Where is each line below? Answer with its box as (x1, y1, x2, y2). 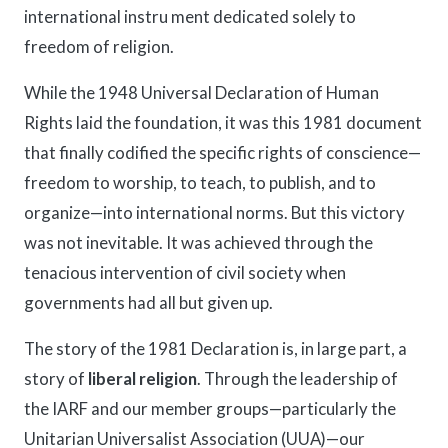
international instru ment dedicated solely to (24, 6, 356, 27)
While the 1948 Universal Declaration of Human (24, 82, 379, 103)
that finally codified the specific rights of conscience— (24, 142, 421, 163)
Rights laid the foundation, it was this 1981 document (24, 112, 422, 133)
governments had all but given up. (24, 292, 273, 313)
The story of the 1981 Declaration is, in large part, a (24, 338, 407, 359)
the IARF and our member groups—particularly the (24, 398, 396, 419)
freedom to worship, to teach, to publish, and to (24, 172, 376, 193)
